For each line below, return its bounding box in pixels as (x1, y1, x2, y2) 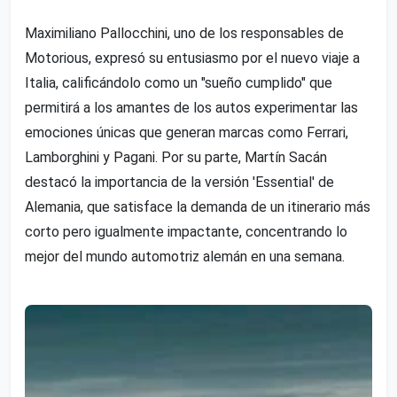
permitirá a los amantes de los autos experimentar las (25, 98, 358, 116)
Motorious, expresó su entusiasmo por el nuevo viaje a (25, 49, 360, 66)
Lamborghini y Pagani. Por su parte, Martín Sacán (25, 148, 327, 166)
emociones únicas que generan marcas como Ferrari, (25, 123, 348, 141)
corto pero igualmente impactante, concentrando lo (25, 222, 347, 240)
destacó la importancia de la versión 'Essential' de (25, 173, 334, 191)
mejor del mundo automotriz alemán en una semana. (25, 247, 345, 265)
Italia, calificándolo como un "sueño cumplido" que (25, 74, 332, 91)
